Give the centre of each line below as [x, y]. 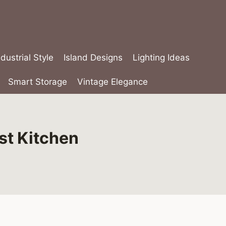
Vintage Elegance [113, 81]
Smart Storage [37, 81]
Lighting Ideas [161, 58]
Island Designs [93, 58]
